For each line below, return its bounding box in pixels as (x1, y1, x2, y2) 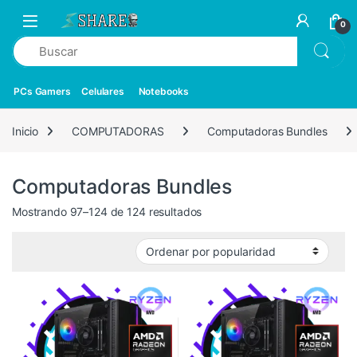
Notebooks (138, 85, 189, 98)
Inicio (12, 124, 39, 138)
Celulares (81, 85, 124, 98)
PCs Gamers (14, 85, 71, 98)
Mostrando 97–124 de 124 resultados (12, 204, 202, 218)
